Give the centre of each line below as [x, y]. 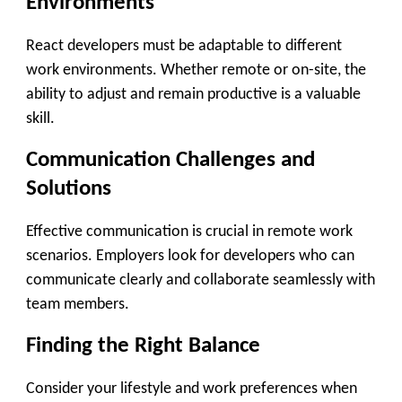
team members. [78, 304]
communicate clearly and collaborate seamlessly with [201, 280]
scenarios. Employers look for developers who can [190, 256]
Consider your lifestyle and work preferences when [192, 389]
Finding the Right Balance [143, 346]
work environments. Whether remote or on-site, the [196, 70]
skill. [40, 118]
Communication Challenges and [170, 161]
